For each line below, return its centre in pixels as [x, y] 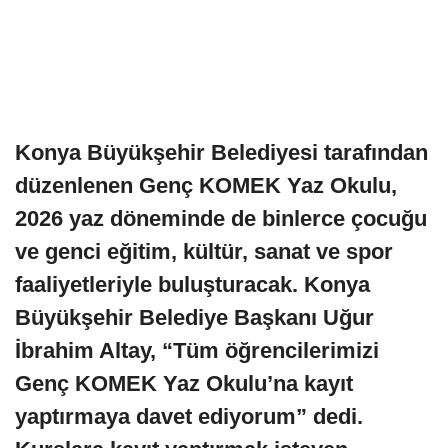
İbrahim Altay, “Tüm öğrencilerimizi [197, 350]
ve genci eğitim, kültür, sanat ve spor [204, 251]
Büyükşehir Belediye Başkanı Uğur [194, 317]
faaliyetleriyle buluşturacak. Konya [192, 284]
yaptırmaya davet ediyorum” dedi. [189, 416]
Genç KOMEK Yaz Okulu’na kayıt [184, 383]
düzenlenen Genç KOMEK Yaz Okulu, [206, 185]
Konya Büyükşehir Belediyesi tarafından [221, 152]
